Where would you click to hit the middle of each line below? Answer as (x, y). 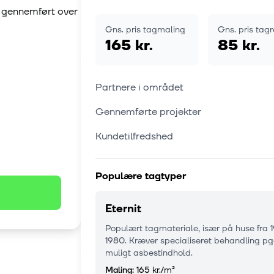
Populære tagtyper (141, 176)
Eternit (123, 209)
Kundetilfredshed (134, 137)
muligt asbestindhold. (149, 253)
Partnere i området (139, 88)
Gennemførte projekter (148, 112)
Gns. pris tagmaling (145, 30)
